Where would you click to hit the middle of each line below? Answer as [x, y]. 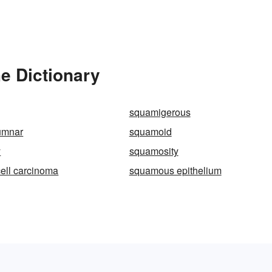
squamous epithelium [175, 170]
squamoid [150, 131]
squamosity [154, 151]
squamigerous [160, 112]
